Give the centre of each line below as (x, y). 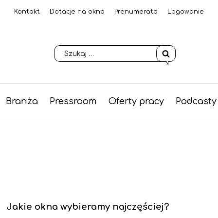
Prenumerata (136, 12)
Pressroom (73, 101)
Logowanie (186, 12)
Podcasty (196, 101)
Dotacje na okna (77, 12)
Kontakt (27, 12)
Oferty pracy (136, 101)
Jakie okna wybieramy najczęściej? (88, 207)
